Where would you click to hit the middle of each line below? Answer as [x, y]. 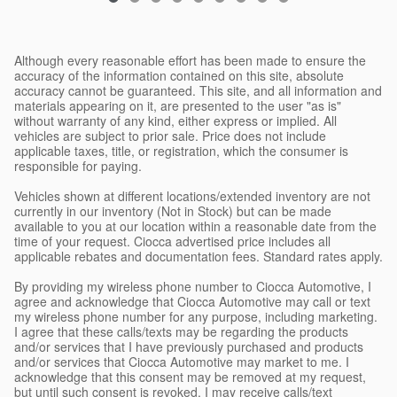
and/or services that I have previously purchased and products [189, 346]
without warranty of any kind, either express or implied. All [175, 120]
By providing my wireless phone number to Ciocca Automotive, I [193, 286]
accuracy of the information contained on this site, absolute [179, 75]
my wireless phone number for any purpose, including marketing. [196, 316]
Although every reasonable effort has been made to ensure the [190, 60]
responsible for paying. [78, 165]
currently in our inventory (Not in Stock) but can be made [173, 210]
